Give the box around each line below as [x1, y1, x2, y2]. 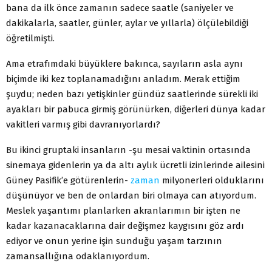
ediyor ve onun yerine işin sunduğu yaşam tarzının [6, 235, 222, 246]
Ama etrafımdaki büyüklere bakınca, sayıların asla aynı [6, 58, 243, 69]
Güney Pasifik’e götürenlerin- [6, 174, 131, 186]
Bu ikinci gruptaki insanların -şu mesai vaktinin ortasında [6, 144, 251, 155]
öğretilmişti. [6, 32, 55, 44]
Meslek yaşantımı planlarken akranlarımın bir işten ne [6, 205, 240, 216]
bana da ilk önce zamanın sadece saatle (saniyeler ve [6, 2, 234, 13]
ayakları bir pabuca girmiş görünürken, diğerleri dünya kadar [6, 103, 265, 115]
